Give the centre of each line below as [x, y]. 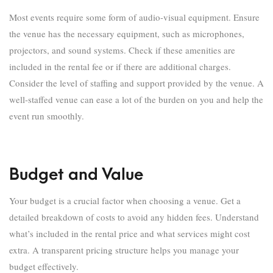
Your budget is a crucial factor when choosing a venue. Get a [125, 200]
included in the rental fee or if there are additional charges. [120, 66]
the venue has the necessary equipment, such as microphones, [127, 34]
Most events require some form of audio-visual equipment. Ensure [134, 17]
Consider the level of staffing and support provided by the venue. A [136, 83]
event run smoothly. [47, 116]
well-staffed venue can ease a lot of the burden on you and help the [136, 99]
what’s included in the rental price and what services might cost [129, 233]
